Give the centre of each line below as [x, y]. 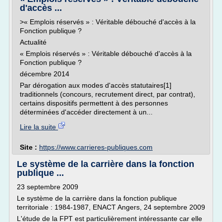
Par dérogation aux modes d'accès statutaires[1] [96, 85]
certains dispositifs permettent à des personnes [94, 103]
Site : [29, 147]
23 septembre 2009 [48, 187]
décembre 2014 [45, 74]
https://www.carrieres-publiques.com [96, 147]
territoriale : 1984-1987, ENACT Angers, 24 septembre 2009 [111, 207]
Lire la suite [39, 127]
